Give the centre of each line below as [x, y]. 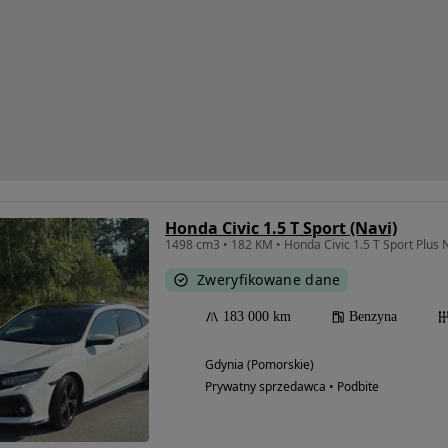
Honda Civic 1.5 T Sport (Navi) [281, 228]
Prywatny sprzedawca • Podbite [292, 387]
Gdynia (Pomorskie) [259, 365]
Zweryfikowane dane [269, 280]
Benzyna [373, 317]
